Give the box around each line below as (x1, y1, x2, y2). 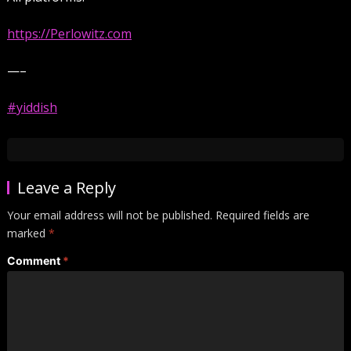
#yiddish (6, 98, 57, 116)
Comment (6, 253, 63, 267)
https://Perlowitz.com (6, 24, 132, 42)
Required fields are (215, 207, 309, 223)
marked (6, 225, 49, 241)
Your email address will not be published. (6, 207, 212, 223)
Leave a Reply (16, 176, 116, 198)
